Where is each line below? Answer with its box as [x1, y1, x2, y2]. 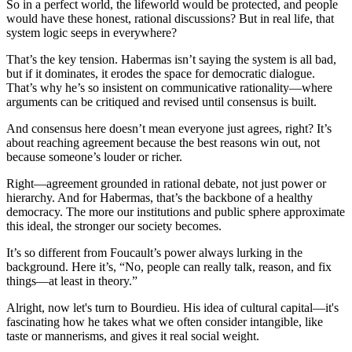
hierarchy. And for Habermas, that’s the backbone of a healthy [6, 190, 313, 204]
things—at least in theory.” [6, 273, 137, 288]
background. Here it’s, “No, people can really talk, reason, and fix [6, 259, 332, 273]
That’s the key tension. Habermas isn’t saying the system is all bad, [6, 52, 336, 66]
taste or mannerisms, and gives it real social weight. [6, 328, 259, 343]
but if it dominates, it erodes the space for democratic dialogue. [6, 66, 315, 80]
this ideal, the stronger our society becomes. [6, 218, 222, 233]
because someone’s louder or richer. [6, 149, 182, 163]
